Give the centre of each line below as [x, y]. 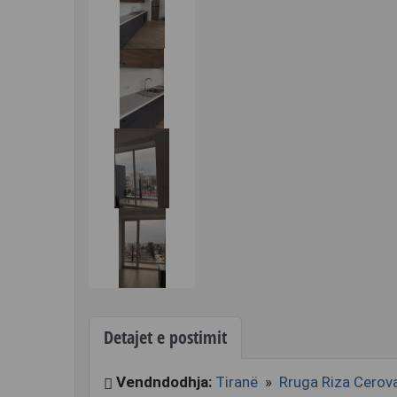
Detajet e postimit [165, 337]
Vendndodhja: [164, 382]
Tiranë [238, 382]
